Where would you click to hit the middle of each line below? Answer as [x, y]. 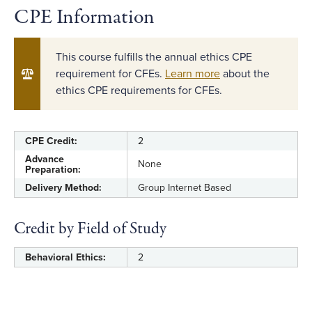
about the [245, 74]
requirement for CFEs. [110, 74]
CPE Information [84, 18]
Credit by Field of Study [90, 229]
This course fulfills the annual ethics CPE [154, 57]
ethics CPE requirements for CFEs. [139, 91]
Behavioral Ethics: [65, 257]
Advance [45, 159]
